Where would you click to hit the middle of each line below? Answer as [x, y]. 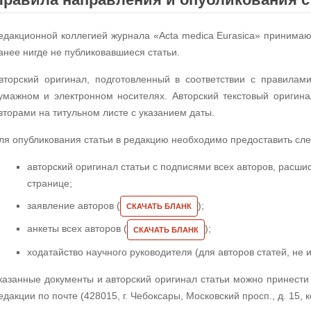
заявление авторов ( [74, 205]
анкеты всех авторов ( [77, 229]
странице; [50, 183]
